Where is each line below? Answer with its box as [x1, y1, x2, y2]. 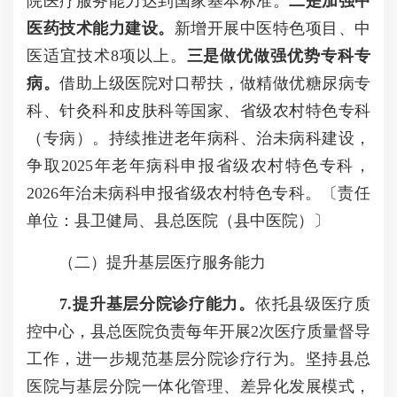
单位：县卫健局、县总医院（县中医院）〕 [27, 212, 330, 230]
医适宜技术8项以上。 [27, 47, 187, 65]
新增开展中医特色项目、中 [174, 19, 370, 37]
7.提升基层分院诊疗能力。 [59, 295, 255, 313]
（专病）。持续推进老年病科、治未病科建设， [27, 129, 370, 147]
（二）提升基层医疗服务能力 [27, 253, 266, 271]
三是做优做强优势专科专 [186, 47, 370, 65]
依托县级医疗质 [254, 295, 371, 313]
